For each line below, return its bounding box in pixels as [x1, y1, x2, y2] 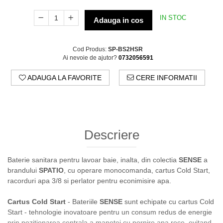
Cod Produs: [73, 45, 107, 53]
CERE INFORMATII [133, 73, 197, 82]
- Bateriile [66, 197, 100, 206]
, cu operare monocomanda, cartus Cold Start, [64, 166, 210, 174]
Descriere [84, 127, 139, 142]
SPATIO [39, 166, 64, 174]
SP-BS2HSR [108, 45, 143, 53]
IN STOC [159, 13, 186, 21]
